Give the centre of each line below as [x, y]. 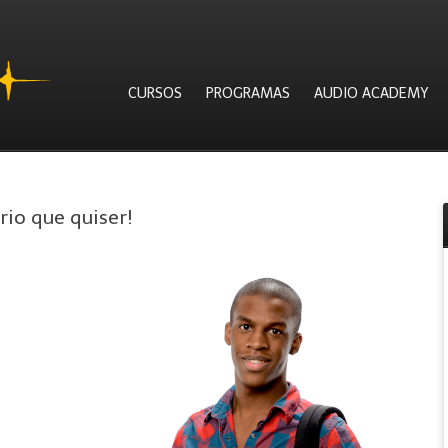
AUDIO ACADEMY [371, 93]
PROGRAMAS [248, 93]
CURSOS [155, 93]
